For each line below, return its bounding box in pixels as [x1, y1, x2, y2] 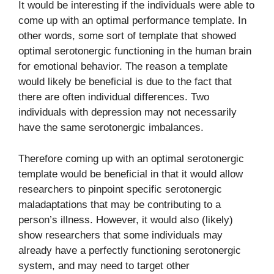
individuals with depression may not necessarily [18, 106, 237, 118]
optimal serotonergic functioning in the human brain [18, 45, 251, 57]
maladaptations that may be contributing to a [18, 198, 221, 210]
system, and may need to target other [18, 259, 190, 272]
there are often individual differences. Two [18, 91, 209, 103]
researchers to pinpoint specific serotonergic [18, 183, 222, 195]
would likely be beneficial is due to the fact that [18, 76, 232, 87]
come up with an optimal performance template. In [18, 15, 246, 26]
